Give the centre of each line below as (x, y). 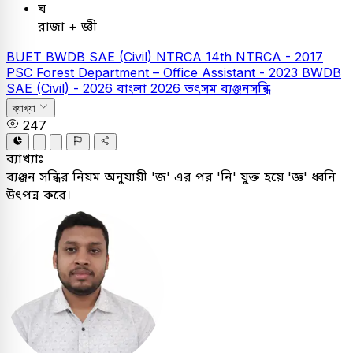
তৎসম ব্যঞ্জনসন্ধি (228, 89)
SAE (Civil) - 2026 (61, 89)
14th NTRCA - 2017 (264, 57)
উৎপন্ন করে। (39, 195)
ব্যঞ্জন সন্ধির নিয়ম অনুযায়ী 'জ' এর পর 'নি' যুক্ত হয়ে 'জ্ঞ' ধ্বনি (171, 177)
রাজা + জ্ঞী (67, 26)
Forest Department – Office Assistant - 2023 (169, 73)
